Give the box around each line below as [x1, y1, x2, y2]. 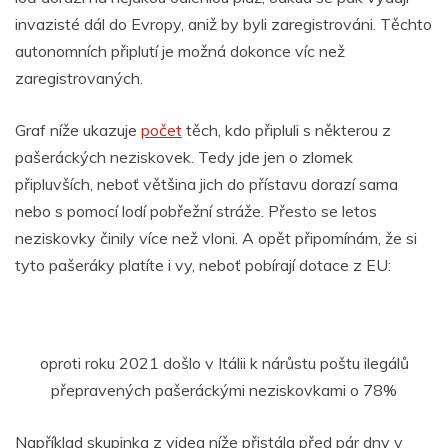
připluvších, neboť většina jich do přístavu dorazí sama [15, 173, 398, 194]
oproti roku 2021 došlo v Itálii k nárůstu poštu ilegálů [39, 352, 409, 373]
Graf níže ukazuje [15, 119, 141, 140]
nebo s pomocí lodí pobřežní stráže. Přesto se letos [15, 200, 377, 221]
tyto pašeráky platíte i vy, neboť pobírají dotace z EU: [15, 254, 391, 275]
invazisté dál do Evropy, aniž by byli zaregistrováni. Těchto [15, 13, 432, 34]
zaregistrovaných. [15, 67, 143, 88]
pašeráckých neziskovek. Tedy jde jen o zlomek [15, 146, 353, 167]
